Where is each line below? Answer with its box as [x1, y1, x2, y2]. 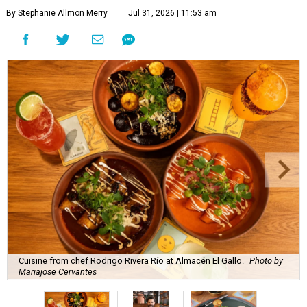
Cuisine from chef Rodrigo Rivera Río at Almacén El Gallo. [19, 255, 244, 266]
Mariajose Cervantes [19, 266, 97, 277]
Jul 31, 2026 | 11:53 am [128, 8, 217, 18]
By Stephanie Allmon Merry [6, 8, 108, 18]
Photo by [249, 255, 283, 266]
